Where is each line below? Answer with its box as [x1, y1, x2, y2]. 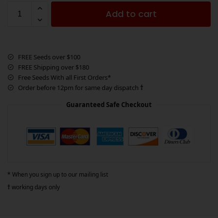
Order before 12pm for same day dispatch [18, 83, 140, 92]
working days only [12, 182, 60, 191]
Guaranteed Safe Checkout [66, 100, 152, 109]
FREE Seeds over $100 [18, 52, 80, 61]
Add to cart [105, 7, 157, 20]
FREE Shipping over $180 [18, 62, 89, 72]
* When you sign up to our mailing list [7, 170, 108, 179]
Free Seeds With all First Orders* [18, 73, 111, 82]
